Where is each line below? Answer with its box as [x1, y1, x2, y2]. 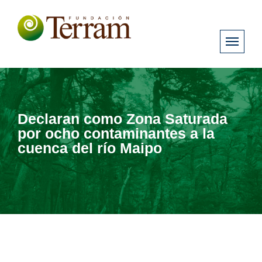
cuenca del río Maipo [18, 139, 162, 156]
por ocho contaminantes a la [18, 125, 215, 142]
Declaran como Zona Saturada [18, 110, 227, 127]
